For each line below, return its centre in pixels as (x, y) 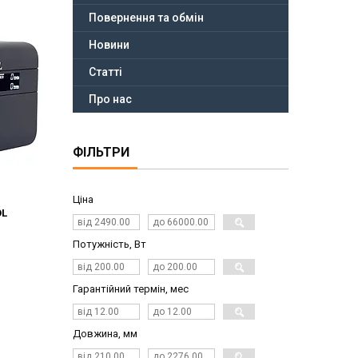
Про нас (110, 99)
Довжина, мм (105, 334)
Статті (105, 72)
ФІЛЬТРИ (101, 153)
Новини (109, 45)
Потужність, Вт (109, 245)
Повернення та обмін (146, 18)
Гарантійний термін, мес (131, 289)
